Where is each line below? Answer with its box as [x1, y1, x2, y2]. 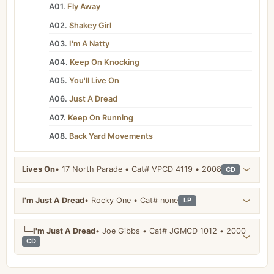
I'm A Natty [67, 39, 110, 48]
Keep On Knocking [68, 57, 140, 67]
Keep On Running [66, 113, 134, 122]
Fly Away [65, 2, 101, 12]
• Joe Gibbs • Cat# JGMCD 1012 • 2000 [220, 226, 246, 235]
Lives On [22, 165, 55, 174]
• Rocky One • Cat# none [133, 195, 178, 205]
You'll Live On [67, 76, 120, 86]
